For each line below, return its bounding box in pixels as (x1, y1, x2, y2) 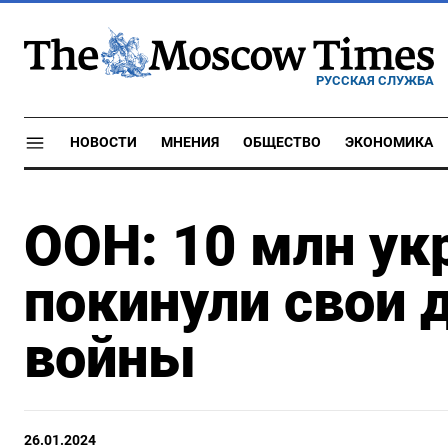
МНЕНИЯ (161, 134, 219, 151)
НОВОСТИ (70, 134, 137, 151)
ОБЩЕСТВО (243, 134, 321, 151)
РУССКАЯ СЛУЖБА (316, 72, 434, 88)
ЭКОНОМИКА (345, 134, 433, 151)
